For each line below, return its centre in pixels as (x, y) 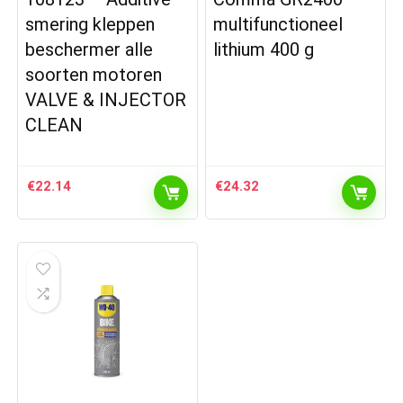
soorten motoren (94, 75)
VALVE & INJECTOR (106, 100)
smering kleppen (90, 25)
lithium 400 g (264, 50)
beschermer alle (90, 50)
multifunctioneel (278, 25)
